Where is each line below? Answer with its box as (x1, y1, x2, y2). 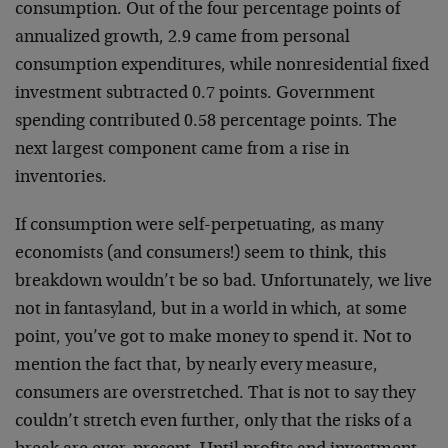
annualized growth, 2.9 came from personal (15, 29, 350, 47)
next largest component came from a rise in (15, 141, 349, 159)
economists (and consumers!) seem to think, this (15, 245, 386, 263)
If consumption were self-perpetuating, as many (15, 217, 383, 235)
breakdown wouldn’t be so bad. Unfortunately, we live (15, 273, 432, 291)
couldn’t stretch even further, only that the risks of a (15, 413, 412, 431)
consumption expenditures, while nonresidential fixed (15, 57, 429, 75)
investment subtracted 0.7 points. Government (15, 85, 375, 103)
